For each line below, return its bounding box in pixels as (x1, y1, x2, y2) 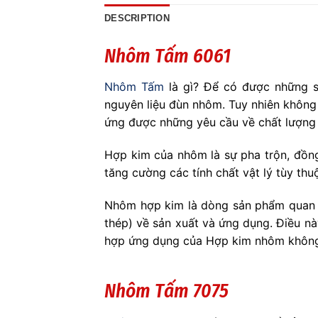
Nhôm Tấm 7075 (104, 280, 229, 303)
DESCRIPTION (104, 12, 170, 23)
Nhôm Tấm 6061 (104, 44, 231, 67)
